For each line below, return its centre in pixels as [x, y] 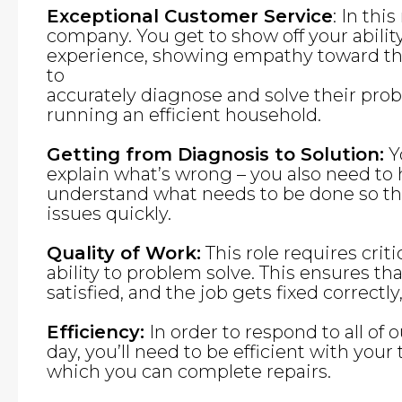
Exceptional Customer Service [190, 16]
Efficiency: [96, 332]
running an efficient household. [184, 115]
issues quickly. [109, 214]
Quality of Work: [124, 253]
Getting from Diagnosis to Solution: [215, 154]
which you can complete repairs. [189, 371]
